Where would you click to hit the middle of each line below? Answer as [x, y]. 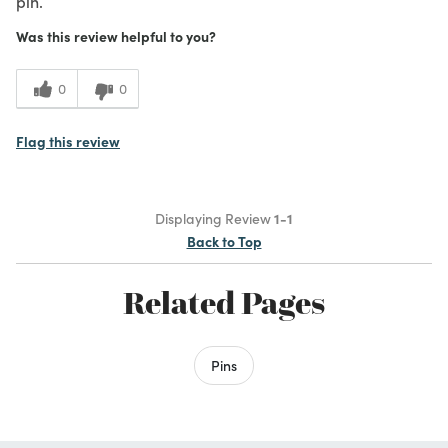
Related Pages [224, 302]
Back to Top [224, 240]
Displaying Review [214, 217]
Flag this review [68, 140]
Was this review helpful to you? [116, 35]
